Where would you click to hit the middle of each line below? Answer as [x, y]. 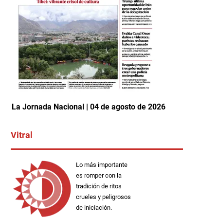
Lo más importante [101, 164]
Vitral [22, 135]
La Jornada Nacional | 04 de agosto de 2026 [88, 107]
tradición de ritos [99, 186]
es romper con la [99, 175]
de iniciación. [94, 207]
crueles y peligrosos [103, 197]
